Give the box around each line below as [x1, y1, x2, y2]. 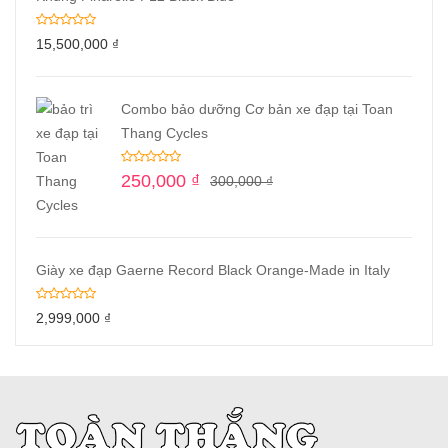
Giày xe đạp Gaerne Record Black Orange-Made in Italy [36, 262, 390, 278]
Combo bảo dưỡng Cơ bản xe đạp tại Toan [121, 101, 393, 117]
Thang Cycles [121, 125, 208, 141]
